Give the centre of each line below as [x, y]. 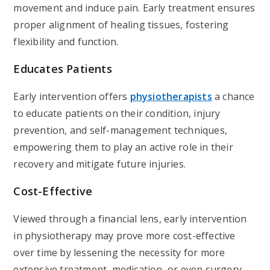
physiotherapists [171, 96]
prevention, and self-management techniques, [121, 130]
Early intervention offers [72, 96]
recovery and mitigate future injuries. [100, 164]
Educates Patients [63, 69]
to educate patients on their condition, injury [117, 113]
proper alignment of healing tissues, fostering [121, 25]
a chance [235, 96]
